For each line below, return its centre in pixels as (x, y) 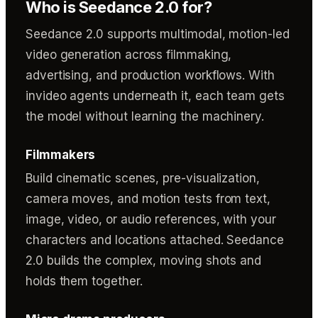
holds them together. (84, 281)
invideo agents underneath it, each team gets (155, 96)
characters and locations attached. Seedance (155, 240)
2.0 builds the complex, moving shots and (143, 261)
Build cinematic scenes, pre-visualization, (143, 178)
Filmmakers (61, 155)
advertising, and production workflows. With (150, 75)
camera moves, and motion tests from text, (148, 199)
